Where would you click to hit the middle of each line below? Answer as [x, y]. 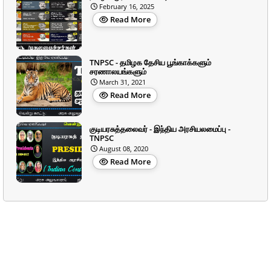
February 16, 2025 [127, 6]
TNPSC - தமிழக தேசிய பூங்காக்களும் [150, 62]
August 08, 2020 [124, 148]
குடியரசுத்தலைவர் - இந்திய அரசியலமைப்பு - [160, 129]
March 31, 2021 [122, 82]
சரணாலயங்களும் [118, 71]
